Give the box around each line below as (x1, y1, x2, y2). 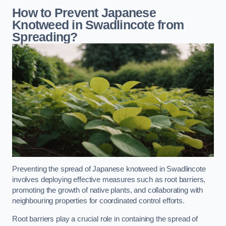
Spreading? (12, 30, 78, 44)
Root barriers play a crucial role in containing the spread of (12, 214, 198, 223)
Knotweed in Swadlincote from (12, 18, 184, 32)
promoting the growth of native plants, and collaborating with (12, 186, 203, 195)
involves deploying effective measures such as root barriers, (12, 176, 206, 184)
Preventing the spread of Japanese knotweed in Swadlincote (12, 165, 206, 174)
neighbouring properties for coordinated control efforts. (12, 197, 185, 205)
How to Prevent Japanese (12, 6, 156, 20)
